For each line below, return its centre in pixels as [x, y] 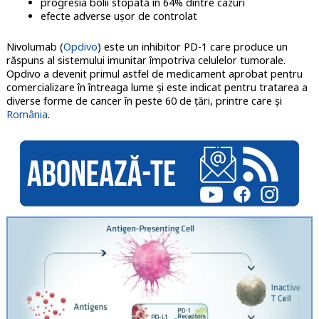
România [27, 115]
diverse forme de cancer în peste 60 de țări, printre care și [144, 101]
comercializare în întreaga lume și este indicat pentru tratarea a [157, 88]
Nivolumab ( [35, 47]
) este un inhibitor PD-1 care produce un [192, 47]
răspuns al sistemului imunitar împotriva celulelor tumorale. [146, 61]
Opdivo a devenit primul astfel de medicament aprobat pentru [154, 74]
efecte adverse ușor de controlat [119, 16]
